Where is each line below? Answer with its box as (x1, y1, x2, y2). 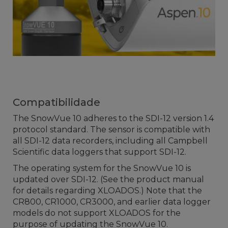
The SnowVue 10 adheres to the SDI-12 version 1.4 (13, 113, 214, 123)
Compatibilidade (13, 96, 100, 108)
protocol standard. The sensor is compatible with (13, 125, 210, 134)
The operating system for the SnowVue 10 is (13, 163, 191, 173)
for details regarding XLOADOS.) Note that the (13, 186, 202, 195)
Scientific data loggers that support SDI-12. (13, 147, 186, 157)
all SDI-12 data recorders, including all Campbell (13, 136, 208, 146)
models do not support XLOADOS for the (13, 208, 181, 218)
